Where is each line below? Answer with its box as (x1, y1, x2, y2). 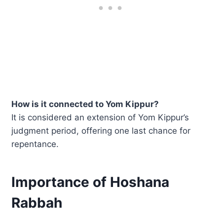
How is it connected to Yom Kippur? (11, 99, 159, 109)
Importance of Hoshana (11, 173, 170, 190)
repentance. (11, 139, 59, 149)
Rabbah (11, 194, 63, 211)
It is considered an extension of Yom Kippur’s (11, 112, 189, 122)
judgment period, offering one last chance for (11, 125, 191, 136)
